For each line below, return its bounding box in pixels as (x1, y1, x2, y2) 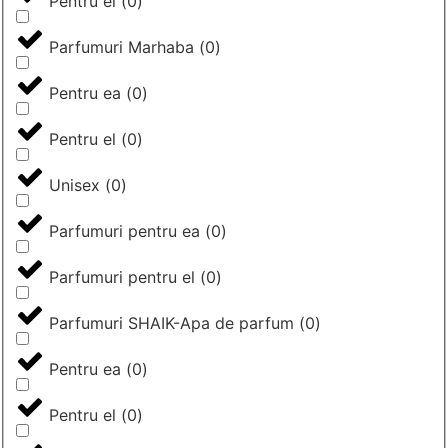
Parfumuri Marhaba (49, 36, 194, 57)
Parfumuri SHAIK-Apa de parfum (49, 312, 294, 333)
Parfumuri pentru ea (49, 220, 200, 241)
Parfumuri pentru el (49, 266, 195, 287)
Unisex (49, 174, 100, 195)
